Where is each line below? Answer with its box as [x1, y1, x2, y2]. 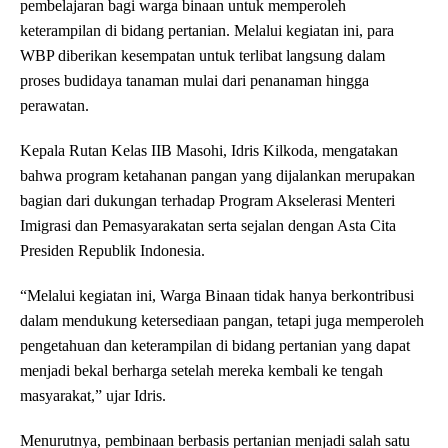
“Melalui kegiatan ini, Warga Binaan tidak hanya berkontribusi [20, 287, 414, 305]
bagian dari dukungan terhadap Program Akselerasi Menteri [20, 192, 395, 210]
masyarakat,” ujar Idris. [20, 387, 166, 405]
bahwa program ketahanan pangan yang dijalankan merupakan [20, 167, 415, 185]
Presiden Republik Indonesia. [20, 242, 205, 260]
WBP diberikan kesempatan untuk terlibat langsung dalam [20, 47, 385, 65]
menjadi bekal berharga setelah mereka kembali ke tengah [20, 362, 383, 380]
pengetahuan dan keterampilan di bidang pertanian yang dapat [20, 337, 410, 355]
